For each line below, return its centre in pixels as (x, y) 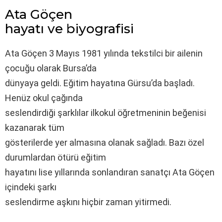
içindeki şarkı (31, 187)
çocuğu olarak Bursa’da (51, 68)
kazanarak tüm (35, 127)
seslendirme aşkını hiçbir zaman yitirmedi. (88, 202)
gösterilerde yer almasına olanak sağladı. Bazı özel (105, 142)
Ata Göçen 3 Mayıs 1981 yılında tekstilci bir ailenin (104, 53)
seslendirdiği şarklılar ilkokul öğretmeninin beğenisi (106, 112)
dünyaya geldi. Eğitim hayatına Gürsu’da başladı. (100, 83)
